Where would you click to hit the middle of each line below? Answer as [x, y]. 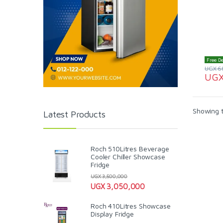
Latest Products [74, 114]
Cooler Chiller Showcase [128, 156]
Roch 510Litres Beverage [130, 148]
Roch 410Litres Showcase [131, 206]
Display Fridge [112, 214]
